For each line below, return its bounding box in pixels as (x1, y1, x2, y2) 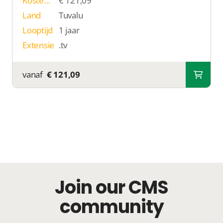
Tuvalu (58, 9, 83, 21)
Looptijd (22, 24, 53, 36)
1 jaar (58, 24, 80, 36)
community (59, 194, 164, 220)
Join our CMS (55, 174, 168, 200)
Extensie (22, 39, 54, 51)
